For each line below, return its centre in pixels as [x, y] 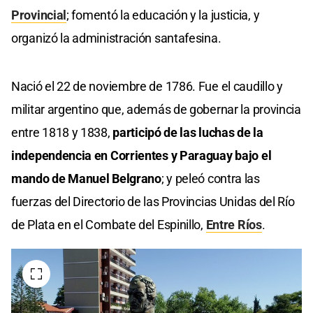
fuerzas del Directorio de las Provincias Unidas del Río [153, 202]
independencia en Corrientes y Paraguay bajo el [141, 156]
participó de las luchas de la [188, 133]
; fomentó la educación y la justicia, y [163, 15]
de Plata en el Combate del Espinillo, [109, 225]
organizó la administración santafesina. [116, 38]
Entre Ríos [234, 225]
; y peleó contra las [210, 179]
